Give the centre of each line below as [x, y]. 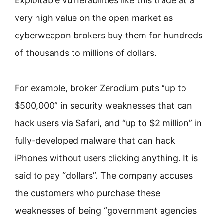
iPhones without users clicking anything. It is [106, 158]
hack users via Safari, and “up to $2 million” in [108, 123]
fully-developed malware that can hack [95, 140]
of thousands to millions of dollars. [86, 53]
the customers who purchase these [87, 193]
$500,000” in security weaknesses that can [103, 105]
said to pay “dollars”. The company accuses [104, 175]
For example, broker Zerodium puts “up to [100, 88]
